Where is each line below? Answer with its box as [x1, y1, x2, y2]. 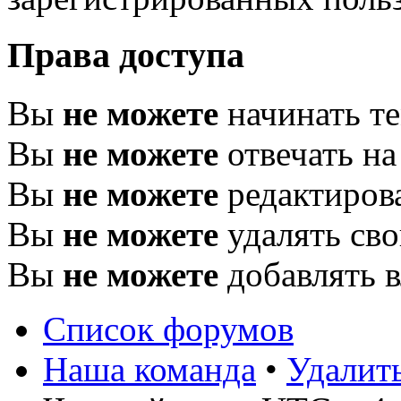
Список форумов [43, 309, 294, 348]
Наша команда [43, 349, 256, 388]
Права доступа [7, 35, 244, 76]
